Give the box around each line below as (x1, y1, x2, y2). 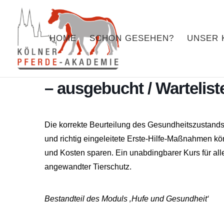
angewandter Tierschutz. (44, 162, 131, 171)
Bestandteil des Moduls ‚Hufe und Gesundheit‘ (44, 194, 209, 203)
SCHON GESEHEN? (89, 33, 174, 43)
